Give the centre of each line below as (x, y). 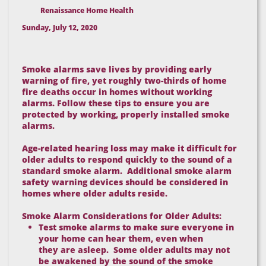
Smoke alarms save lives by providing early (117, 69)
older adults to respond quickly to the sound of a (127, 159)
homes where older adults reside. (95, 193)
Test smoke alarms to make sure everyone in (136, 227)
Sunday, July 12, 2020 (60, 28)
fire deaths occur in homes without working (117, 92)
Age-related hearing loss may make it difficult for (129, 148)
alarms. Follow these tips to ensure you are (116, 103)
